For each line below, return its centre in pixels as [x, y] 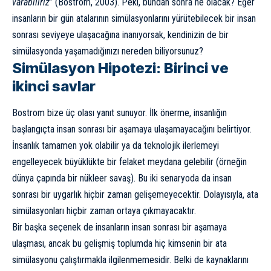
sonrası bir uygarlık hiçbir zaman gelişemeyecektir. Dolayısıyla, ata [135, 194]
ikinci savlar [54, 86]
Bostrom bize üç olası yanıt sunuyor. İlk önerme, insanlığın [119, 113]
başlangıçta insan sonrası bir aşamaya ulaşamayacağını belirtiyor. [132, 129]
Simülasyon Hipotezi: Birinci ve [120, 68]
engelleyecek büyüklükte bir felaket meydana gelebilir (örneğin [129, 162]
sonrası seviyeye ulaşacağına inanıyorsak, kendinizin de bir [120, 34]
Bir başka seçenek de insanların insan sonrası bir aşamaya [119, 227]
